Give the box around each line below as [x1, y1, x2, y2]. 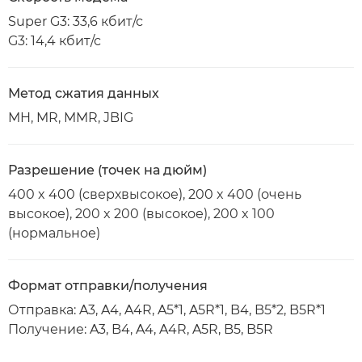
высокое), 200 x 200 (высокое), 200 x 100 [8, 206, 275, 221]
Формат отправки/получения [8, 278, 208, 293]
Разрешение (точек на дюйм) [8, 162, 207, 178]
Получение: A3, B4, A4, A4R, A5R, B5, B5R [8, 322, 273, 337]
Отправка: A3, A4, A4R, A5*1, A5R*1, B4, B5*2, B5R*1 [8, 302, 326, 318]
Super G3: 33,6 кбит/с [8, 14, 143, 29]
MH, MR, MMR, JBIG [8, 110, 133, 125]
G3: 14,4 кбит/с [8, 33, 101, 48]
